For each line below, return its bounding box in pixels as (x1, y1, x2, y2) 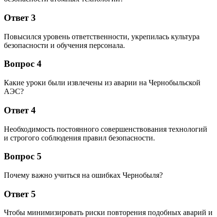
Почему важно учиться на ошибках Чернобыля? (4, 171, 163, 179)
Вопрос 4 (4, 59, 42, 69)
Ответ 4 (4, 105, 36, 115)
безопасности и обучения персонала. (4, 41, 125, 49)
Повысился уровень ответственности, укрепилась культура (4, 32, 200, 41)
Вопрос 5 (4, 151, 42, 162)
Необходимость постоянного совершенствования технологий (4, 124, 207, 133)
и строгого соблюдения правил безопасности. (4, 133, 155, 142)
